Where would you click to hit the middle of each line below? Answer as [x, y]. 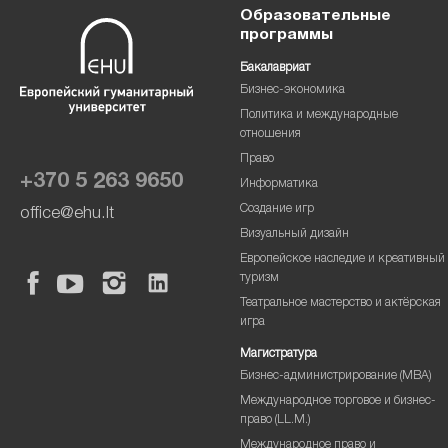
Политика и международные [318, 115]
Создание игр [276, 209]
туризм [259, 278]
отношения [270, 134]
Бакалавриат [274, 68]
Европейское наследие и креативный [342, 259]
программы [286, 35]
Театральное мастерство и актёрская [340, 303]
